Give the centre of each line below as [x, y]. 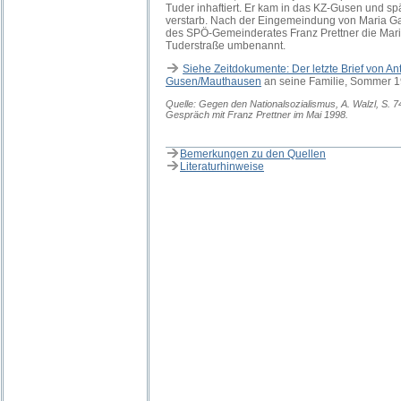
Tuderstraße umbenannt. [226, 46]
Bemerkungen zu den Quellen [253, 154]
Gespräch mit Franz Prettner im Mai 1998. [257, 115]
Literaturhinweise [222, 166]
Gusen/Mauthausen [213, 81]
